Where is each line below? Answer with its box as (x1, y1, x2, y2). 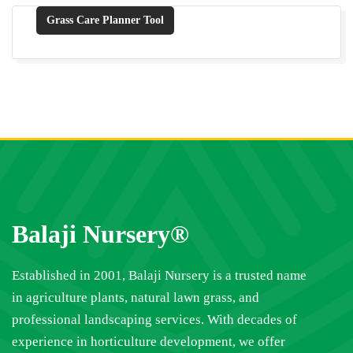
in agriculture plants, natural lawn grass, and (12, 290, 259, 306)
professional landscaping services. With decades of (12, 312, 297, 328)
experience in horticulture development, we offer (12, 334, 285, 350)
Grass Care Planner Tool (46, 14, 164, 27)
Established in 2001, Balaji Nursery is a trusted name (12, 268, 307, 284)
